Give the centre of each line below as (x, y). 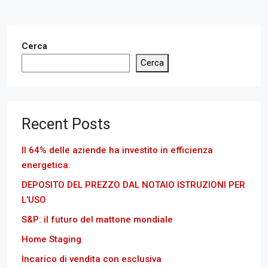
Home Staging (51, 239)
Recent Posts (66, 124)
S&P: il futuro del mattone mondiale (97, 219)
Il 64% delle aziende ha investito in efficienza (117, 150)
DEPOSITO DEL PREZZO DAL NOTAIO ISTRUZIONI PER (133, 185)
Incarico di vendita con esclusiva (92, 259)
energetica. (46, 165)
